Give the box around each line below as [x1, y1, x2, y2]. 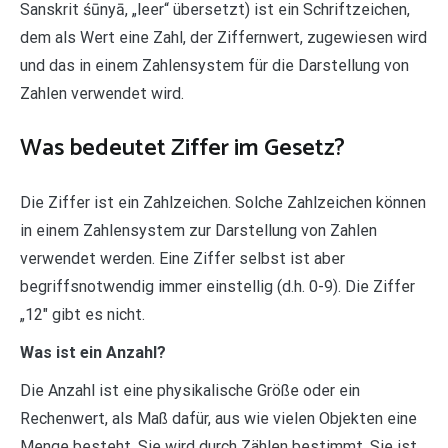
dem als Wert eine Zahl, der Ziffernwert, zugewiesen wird [20, 28, 427, 48]
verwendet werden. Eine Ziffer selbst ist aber [20, 249, 345, 269]
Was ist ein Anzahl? [20, 343, 166, 363]
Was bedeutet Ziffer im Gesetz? [20, 129, 345, 169]
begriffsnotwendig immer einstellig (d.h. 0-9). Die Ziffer [20, 277, 415, 297]
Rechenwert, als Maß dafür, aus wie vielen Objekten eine [20, 409, 417, 429]
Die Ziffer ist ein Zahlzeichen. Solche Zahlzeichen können [20, 193, 426, 213]
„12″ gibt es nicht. [20, 305, 145, 325]
